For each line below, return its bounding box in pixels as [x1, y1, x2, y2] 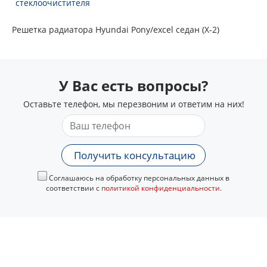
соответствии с [45, 183, 101, 193]
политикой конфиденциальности [101, 183, 220, 193]
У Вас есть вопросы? [59, 76, 208, 95]
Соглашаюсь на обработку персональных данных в [47, 173, 229, 183]
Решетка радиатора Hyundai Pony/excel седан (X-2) [12, 24, 219, 35]
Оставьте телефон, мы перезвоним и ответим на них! [23, 98, 244, 110]
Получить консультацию [74, 148, 195, 162]
